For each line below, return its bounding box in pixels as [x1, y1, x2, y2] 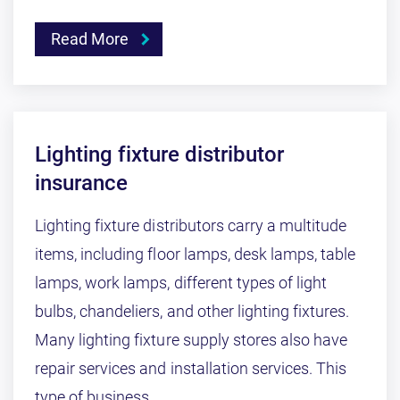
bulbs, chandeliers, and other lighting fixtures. [35, 302, 350, 321]
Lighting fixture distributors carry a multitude [35, 216, 347, 235]
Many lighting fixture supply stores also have [35, 330, 348, 349]
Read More [51, 29, 129, 48]
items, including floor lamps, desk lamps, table [35, 245, 356, 263]
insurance [35, 171, 128, 196]
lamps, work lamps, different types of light [35, 273, 328, 292]
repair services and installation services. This [35, 359, 347, 378]
